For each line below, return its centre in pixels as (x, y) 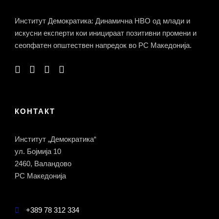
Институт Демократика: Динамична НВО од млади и (102, 21)
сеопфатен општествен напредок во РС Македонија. (103, 45)
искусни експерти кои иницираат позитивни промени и (106, 33)
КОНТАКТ (35, 111)
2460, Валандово (43, 164)
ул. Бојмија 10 (38, 152)
